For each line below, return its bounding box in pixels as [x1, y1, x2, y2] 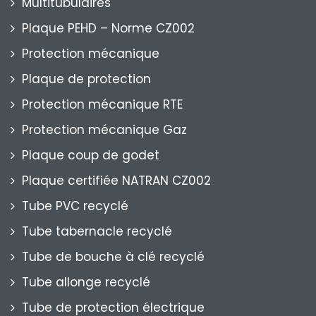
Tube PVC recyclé [22, 197, 128, 215]
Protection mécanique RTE [22, 96, 183, 114]
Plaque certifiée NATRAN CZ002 [22, 172, 211, 190]
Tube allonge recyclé [22, 274, 150, 291]
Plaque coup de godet [22, 147, 159, 164]
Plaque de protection [22, 71, 151, 88]
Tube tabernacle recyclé [22, 223, 172, 241]
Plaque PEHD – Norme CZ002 [22, 20, 195, 37]
